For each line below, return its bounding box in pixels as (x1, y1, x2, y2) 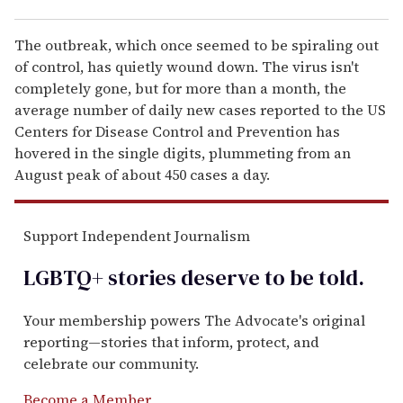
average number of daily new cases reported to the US (14, 99, 386, 120)
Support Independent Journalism (23, 225, 250, 246)
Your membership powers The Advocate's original (23, 309, 365, 330)
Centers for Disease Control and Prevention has (14, 121, 340, 141)
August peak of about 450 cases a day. (14, 164, 270, 184)
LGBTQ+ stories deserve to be (23, 262, 314, 292)
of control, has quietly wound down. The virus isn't (14, 56, 359, 76)
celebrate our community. (23, 353, 199, 373)
